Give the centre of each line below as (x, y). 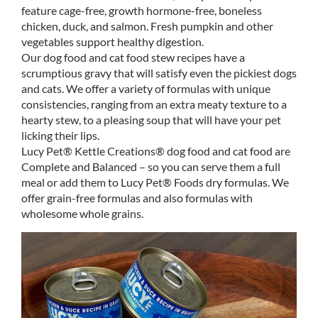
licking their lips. (60, 136)
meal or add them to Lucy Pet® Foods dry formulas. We (155, 182)
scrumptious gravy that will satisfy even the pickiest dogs (159, 73)
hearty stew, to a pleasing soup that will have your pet (151, 120)
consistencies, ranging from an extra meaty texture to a (154, 104)
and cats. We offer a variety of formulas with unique (146, 89)
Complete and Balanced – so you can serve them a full (151, 167)
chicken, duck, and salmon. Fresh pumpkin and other (147, 26)
